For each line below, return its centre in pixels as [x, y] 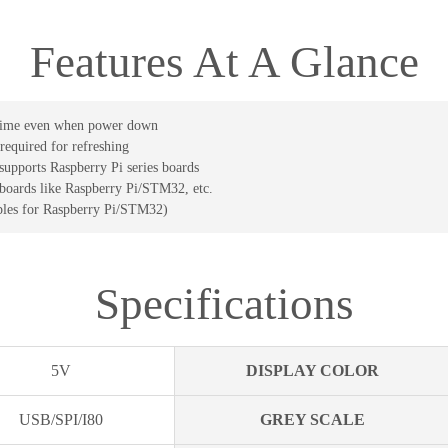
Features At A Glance [224, 61]
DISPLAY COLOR [312, 370]
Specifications [224, 304]
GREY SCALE [312, 419]
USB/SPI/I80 [60, 419]
